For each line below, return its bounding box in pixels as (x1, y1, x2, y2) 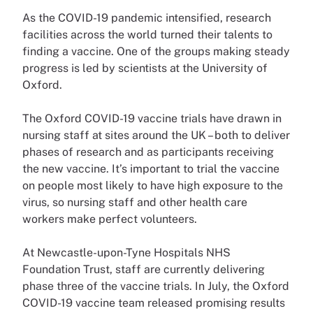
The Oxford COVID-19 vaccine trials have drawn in (22, 112, 282, 125)
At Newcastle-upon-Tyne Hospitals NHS (22, 246, 231, 259)
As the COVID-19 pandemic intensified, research (22, 11, 271, 24)
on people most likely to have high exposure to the (22, 179, 283, 192)
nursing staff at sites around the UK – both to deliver (22, 129, 290, 142)
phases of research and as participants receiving (22, 145, 274, 159)
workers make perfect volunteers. (22, 212, 197, 226)
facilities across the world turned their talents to (22, 28, 272, 41)
